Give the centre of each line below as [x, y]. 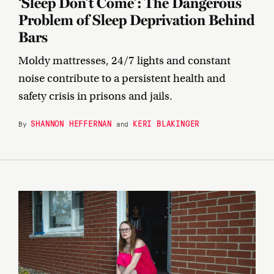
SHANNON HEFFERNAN [72, 123]
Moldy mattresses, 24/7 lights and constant [124, 61]
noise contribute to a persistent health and [122, 79]
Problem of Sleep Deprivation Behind [137, 20]
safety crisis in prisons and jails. [95, 96]
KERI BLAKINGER [166, 123]
